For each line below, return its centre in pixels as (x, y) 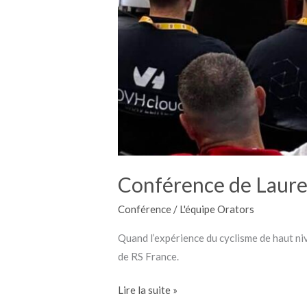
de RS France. (149, 256)
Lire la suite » (148, 290)
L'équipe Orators (217, 209)
